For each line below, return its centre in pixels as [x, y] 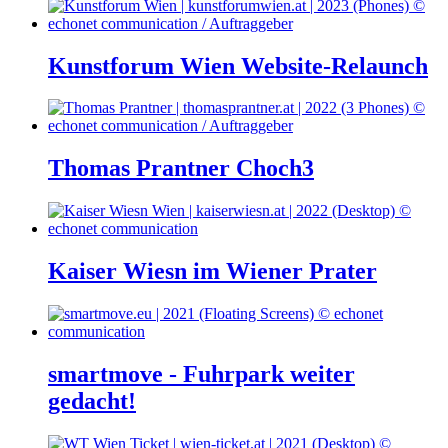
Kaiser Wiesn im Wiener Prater [212, 271]
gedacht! [92, 400]
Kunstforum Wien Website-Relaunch [238, 65]
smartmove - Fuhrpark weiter [201, 373]
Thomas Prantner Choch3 [181, 168]
